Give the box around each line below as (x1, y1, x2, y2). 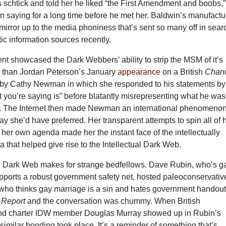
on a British (160, 67, 205, 76)
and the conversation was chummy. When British (27, 196, 201, 205)
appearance (118, 67, 161, 76)
